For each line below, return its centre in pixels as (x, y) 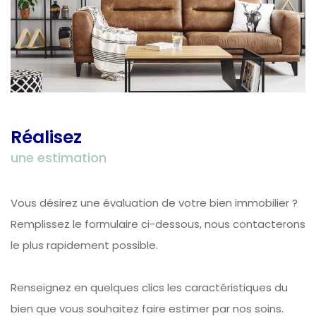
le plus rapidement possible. (84, 245)
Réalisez (46, 137)
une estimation (59, 157)
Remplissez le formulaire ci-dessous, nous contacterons (158, 224)
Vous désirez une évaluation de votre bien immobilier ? (154, 203)
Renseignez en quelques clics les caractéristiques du (149, 288)
